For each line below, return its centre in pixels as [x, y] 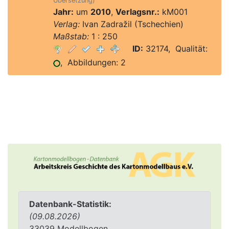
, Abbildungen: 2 [93, 62]
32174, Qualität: [175, 49]
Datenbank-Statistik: [70, 204]
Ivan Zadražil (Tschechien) [131, 24]
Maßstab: [71, 36]
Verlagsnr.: [137, 12]
